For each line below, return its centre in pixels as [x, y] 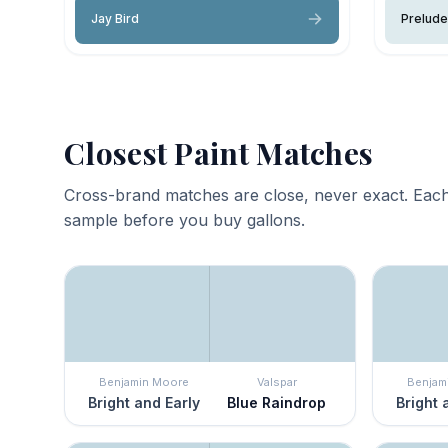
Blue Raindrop [276, 402]
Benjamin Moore [143, 381]
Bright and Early [143, 402]
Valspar [276, 381]
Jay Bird [115, 18]
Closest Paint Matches [219, 152]
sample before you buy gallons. [184, 219]
